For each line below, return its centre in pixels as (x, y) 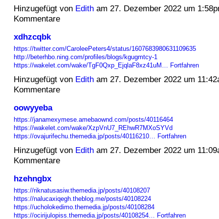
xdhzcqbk (32, 37)
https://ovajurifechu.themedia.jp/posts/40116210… (84, 136)
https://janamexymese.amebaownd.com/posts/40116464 (93, 120)
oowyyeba (33, 108)
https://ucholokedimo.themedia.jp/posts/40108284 (84, 207)
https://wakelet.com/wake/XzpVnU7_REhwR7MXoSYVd (93, 128)
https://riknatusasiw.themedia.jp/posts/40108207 (82, 191)
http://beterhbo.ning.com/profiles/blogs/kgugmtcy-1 (85, 57)
